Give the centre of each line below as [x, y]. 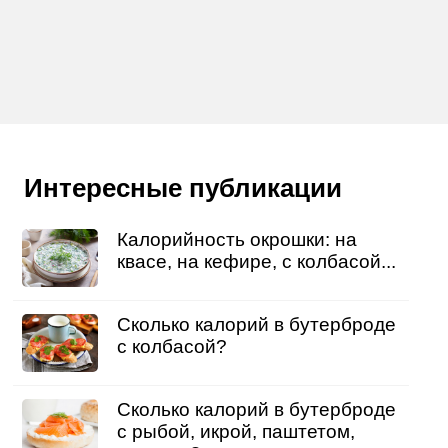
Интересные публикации [182, 188]
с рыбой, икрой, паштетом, [235, 431]
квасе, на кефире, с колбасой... [256, 262]
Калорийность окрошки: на [236, 240]
